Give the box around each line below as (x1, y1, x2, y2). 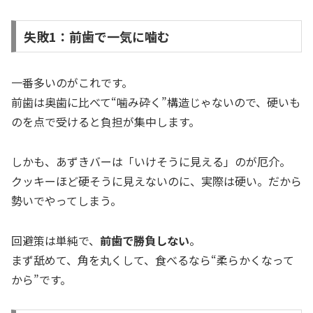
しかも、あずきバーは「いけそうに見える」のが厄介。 (11, 152, 291, 170)
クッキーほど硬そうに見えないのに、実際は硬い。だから (11, 172, 302, 189)
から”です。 (11, 270, 71, 288)
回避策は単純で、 (11, 231, 100, 249)
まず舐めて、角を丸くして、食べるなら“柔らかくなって (11, 251, 294, 268)
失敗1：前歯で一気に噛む (23, 27, 170, 46)
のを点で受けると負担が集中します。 (11, 113, 200, 131)
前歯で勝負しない (100, 231, 189, 249)
